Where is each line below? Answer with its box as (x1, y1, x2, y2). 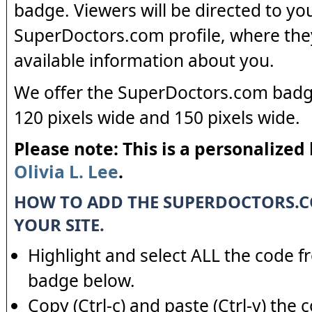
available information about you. (14, 49, 274, 72)
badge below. (28, 269, 135, 292)
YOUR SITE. (14, 213, 104, 236)
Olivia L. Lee (14, 160, 118, 183)
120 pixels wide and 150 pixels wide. (14, 106, 300, 129)
